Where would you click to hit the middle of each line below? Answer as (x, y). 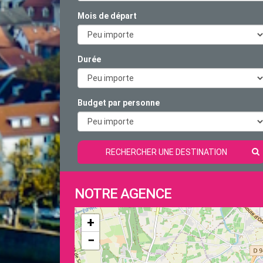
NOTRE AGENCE (123, 194)
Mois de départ (107, 16)
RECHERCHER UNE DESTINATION (166, 152)
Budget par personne (119, 103)
